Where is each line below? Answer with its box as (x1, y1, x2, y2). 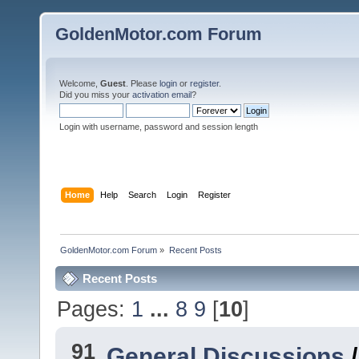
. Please (126, 79, 159, 88)
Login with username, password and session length (59, 122, 258, 131)
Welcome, (59, 79, 100, 88)
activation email (132, 90, 192, 99)
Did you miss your (59, 90, 132, 99)
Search (128, 189, 157, 200)
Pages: (57, 296, 132, 321)
